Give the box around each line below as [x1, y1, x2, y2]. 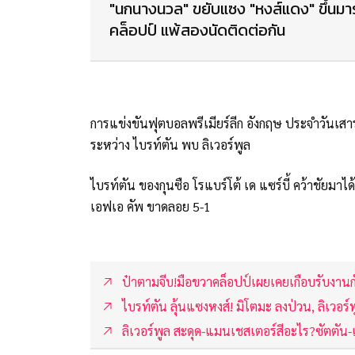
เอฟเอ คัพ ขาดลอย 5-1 [90, 197, 214, 215]
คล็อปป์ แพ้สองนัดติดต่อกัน [109, 17, 285, 42]
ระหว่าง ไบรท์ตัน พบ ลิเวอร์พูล [90, 136, 254, 153]
